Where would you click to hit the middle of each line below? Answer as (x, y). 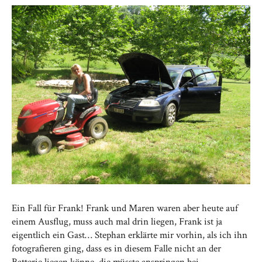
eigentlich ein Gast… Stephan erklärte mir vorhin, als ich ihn (130, 235)
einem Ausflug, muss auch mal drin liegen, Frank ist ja (117, 222)
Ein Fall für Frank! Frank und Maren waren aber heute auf (125, 208)
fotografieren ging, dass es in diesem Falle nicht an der (116, 249)
